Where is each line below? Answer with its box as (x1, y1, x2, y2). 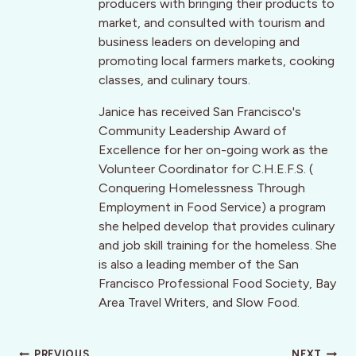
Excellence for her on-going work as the (99, 142, 328, 158)
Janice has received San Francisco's (99, 104, 301, 120)
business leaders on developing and (99, 34, 300, 50)
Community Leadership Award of (99, 123, 287, 139)
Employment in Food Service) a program (99, 199, 326, 215)
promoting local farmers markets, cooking (99, 53, 335, 69)
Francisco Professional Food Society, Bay (99, 276, 336, 292)
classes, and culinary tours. (99, 72, 250, 88)
